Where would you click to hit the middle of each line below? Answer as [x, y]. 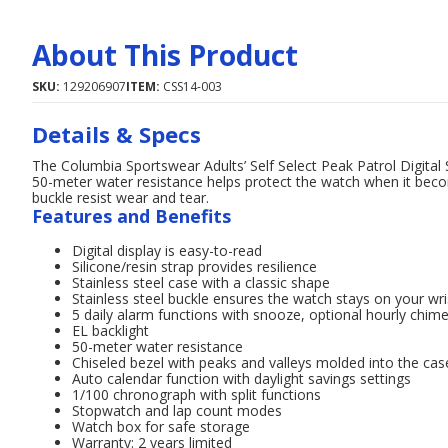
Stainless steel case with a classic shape [201, 282]
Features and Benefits [131, 216]
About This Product [165, 55]
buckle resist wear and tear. [120, 197]
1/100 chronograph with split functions [196, 394]
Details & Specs [116, 134]
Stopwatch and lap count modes [177, 410]
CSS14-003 [192, 86]
